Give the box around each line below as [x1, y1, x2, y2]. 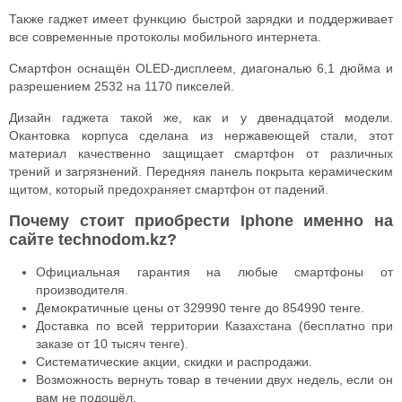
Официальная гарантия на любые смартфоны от [36, 264, 393, 279]
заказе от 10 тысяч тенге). [36, 336, 188, 351]
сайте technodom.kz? [9, 230, 177, 249]
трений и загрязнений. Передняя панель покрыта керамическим [9, 163, 393, 179]
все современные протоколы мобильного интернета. [9, 29, 321, 44]
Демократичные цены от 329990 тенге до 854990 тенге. [36, 300, 364, 315]
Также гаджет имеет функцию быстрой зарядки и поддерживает [9, 11, 393, 26]
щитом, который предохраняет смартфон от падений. [9, 181, 328, 197]
